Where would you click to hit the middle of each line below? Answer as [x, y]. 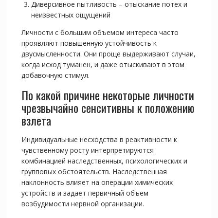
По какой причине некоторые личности [108, 95]
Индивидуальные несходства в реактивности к [99, 140]
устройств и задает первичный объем [85, 193]
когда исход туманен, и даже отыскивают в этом [103, 65]
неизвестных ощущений [71, 15]
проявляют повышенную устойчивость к [89, 43]
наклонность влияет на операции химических [97, 182]
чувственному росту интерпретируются [87, 150]
